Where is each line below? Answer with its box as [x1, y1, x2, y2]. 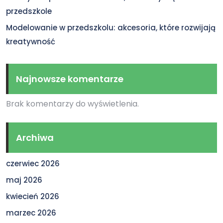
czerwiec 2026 [6, 158, 60, 169]
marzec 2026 [6, 207, 56, 218]
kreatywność [6, 36, 55, 47]
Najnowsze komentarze [16, 72, 123, 85]
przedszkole [6, 5, 52, 16]
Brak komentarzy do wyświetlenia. [6, 98, 139, 110]
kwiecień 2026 [6, 191, 59, 202]
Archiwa [16, 131, 54, 144]
